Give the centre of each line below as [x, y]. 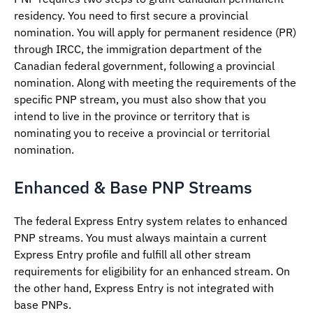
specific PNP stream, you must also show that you [140, 100]
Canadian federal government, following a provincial [144, 66]
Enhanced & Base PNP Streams [133, 188]
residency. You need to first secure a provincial [131, 16]
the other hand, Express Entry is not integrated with [144, 288]
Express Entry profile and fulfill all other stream [132, 255]
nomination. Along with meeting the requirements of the [155, 83]
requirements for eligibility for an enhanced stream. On [152, 271]
